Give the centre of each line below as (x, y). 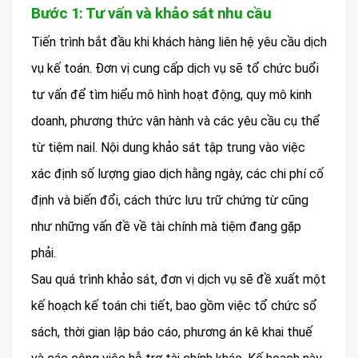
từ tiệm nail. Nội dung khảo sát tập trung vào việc (168, 148)
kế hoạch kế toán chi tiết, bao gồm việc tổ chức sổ (174, 306)
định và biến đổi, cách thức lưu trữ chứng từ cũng (170, 201)
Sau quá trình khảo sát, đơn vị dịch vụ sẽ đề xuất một (179, 280)
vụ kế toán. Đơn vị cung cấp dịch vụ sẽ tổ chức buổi (175, 69)
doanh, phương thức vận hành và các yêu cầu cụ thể (175, 121)
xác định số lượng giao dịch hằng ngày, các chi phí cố (177, 174)
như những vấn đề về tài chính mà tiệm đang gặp (166, 227)
